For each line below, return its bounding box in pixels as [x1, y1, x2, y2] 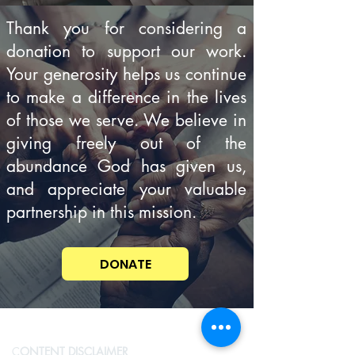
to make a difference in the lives [6, 86, 246, 108]
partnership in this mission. [6, 201, 197, 223]
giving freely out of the [6, 132, 246, 154]
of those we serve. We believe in [6, 109, 246, 131]
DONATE [99, 254, 151, 273]
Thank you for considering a [6, 17, 246, 39]
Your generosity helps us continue [6, 63, 246, 85]
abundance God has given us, [6, 155, 246, 177]
